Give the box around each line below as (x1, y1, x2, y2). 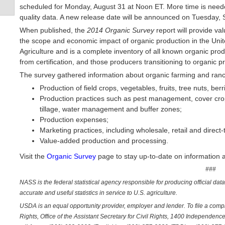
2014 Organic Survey (87, 26, 154, 34)
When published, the (20, 26, 87, 34)
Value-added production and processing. (40, 137, 168, 145)
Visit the (20, 152, 47, 160)
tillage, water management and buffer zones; (40, 105, 182, 113)
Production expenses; (40, 116, 108, 124)
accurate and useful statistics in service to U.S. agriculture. (20, 189, 177, 196)
